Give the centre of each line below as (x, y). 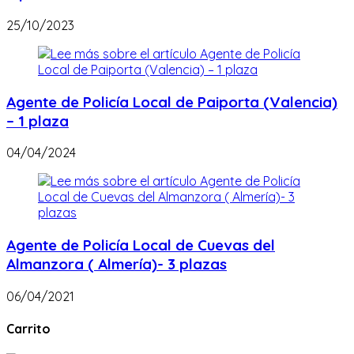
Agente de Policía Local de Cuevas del (141, 245)
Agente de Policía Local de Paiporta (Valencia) (172, 102)
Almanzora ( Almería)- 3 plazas (117, 264)
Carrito (28, 329)
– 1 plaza (38, 121)
